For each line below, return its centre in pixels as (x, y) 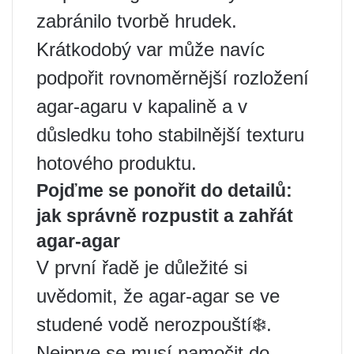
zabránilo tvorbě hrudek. (137, 21)
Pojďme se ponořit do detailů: (164, 190)
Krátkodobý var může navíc (151, 49)
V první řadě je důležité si (142, 267)
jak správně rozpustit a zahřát (165, 216)
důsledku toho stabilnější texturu (170, 135)
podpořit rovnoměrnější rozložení (173, 78)
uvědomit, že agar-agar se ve (158, 296)
